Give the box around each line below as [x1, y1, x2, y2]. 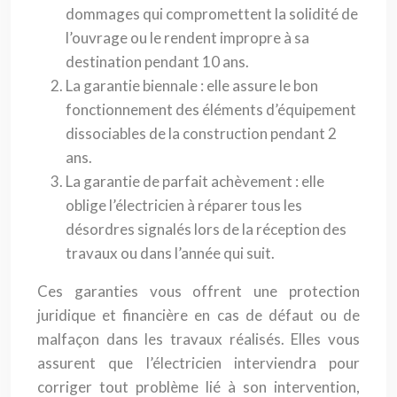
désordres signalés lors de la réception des [66, 220, 346, 238]
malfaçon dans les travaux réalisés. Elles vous [37, 330, 360, 348]
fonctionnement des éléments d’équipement [66, 100, 356, 119]
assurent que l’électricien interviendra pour [37, 354, 360, 372]
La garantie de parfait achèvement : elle [66, 172, 324, 191]
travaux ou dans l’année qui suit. [66, 244, 275, 262]
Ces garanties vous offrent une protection [37, 282, 360, 300]
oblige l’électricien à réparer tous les [66, 196, 302, 214]
